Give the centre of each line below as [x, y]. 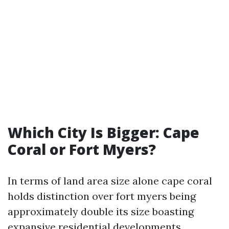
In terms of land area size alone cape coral [110, 181]
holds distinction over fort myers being [102, 196]
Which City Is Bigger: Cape [104, 132]
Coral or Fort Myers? [82, 149]
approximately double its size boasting [101, 211]
